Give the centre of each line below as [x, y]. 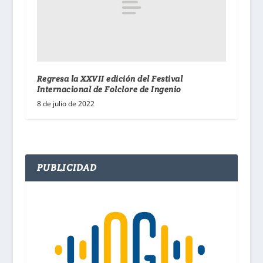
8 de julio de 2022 [65, 103]
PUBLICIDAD [67, 167]
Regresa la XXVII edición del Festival [110, 78]
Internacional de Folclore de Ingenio [109, 89]
